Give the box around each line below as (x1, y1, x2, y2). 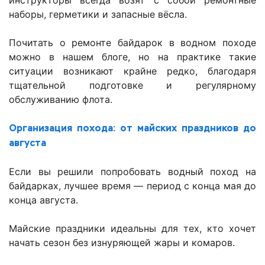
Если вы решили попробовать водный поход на (9, 166, 256, 178)
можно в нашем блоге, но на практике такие (9, 51, 256, 63)
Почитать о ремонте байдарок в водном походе (9, 37, 256, 49)
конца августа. (9, 194, 78, 206)
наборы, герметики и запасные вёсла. (9, 8, 187, 21)
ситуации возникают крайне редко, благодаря (9, 65, 256, 77)
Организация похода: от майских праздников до (9, 122, 256, 135)
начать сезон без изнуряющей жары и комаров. (9, 237, 235, 249)
